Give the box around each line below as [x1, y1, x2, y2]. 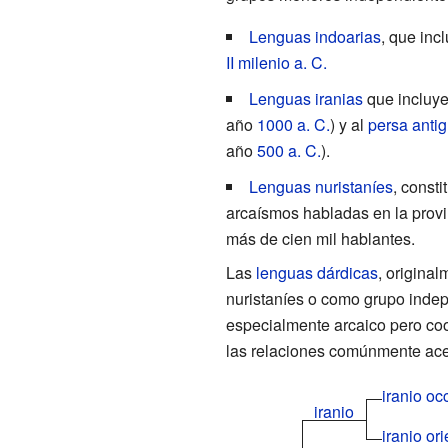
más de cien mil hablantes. [225, 226, 415, 250]
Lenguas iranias [248, 86, 363, 110]
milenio [237, 50, 290, 74]
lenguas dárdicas [255, 260, 378, 284]
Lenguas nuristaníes [248, 174, 393, 198]
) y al [329, 112, 368, 136]
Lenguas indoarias [248, 24, 381, 48]
